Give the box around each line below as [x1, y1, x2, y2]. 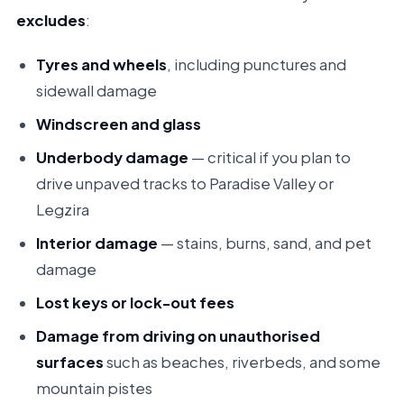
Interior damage [35, 234, 158, 252]
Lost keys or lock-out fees [35, 293, 234, 312]
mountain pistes [35, 379, 152, 398]
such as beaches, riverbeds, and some [103, 353, 381, 372]
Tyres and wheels [35, 55, 167, 74]
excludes [15, 11, 86, 30]
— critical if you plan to [188, 148, 351, 167]
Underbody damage [35, 148, 188, 167]
